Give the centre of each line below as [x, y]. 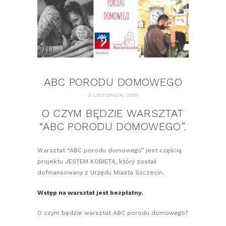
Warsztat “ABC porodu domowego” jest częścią [109, 151]
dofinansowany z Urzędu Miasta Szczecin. [101, 173]
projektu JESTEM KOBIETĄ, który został [97, 162]
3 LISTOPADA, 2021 [113, 95]
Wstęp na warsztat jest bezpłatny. [90, 193]
